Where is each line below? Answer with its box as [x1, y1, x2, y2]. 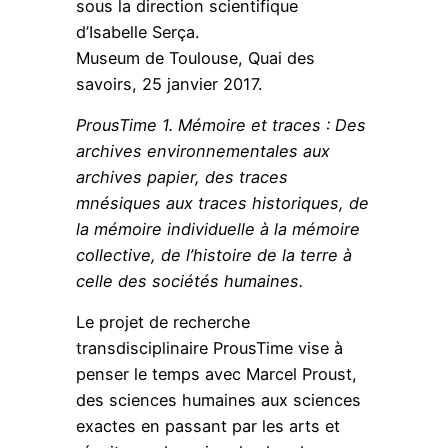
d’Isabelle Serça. [76, 21, 199, 42]
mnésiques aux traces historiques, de [76, 192, 369, 213]
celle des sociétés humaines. [76, 270, 303, 291]
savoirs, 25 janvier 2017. [76, 73, 262, 94]
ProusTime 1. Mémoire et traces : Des [76, 114, 366, 135]
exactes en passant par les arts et [76, 415, 340, 436]
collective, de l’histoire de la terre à [76, 244, 352, 265]
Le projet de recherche [76, 311, 250, 332]
